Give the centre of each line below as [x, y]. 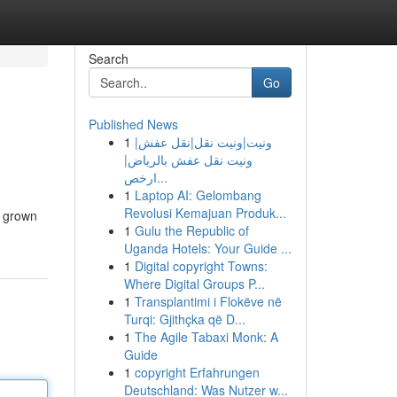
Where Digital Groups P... [194, 284]
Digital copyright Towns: [201, 266]
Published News [133, 124]
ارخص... [162, 177]
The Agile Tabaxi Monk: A [206, 337]
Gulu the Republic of [191, 230]
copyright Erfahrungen [197, 372]
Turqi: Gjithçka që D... [184, 319]
